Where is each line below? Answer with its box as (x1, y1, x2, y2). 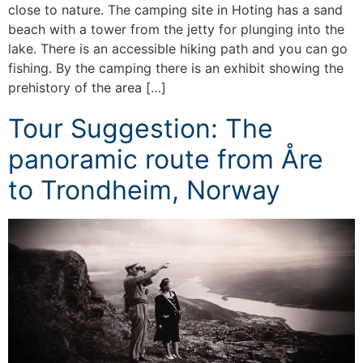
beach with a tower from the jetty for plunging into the (8, 20, 344, 37)
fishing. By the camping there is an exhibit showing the (8, 59, 344, 76)
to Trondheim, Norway (8, 173, 280, 206)
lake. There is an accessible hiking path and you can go (8, 40, 348, 57)
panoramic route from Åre (8, 143, 323, 175)
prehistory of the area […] (8, 79, 166, 96)
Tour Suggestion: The (8, 112, 273, 144)
